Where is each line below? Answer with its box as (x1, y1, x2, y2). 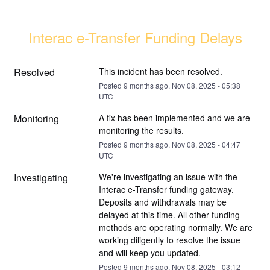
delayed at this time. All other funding (98, 208, 240, 221)
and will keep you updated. (98, 246, 201, 259)
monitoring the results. (98, 124, 184, 136)
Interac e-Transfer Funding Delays (28, 26, 242, 48)
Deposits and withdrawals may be (98, 195, 227, 208)
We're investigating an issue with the (98, 170, 237, 183)
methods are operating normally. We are (98, 221, 253, 233)
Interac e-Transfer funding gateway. (98, 183, 234, 195)
